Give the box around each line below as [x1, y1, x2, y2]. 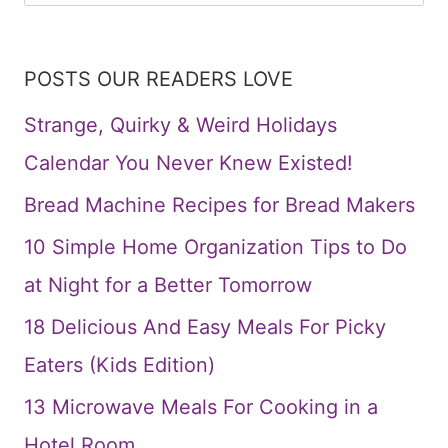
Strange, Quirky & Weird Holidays [24, 113, 337, 138]
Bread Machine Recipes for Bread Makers [24, 193, 415, 218]
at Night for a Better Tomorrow [24, 273, 312, 298]
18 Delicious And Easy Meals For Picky [24, 315, 386, 340]
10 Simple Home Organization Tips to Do [24, 235, 407, 260]
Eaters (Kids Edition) [24, 353, 215, 378]
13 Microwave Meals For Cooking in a [24, 395, 378, 420]
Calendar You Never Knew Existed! [24, 151, 353, 176]
